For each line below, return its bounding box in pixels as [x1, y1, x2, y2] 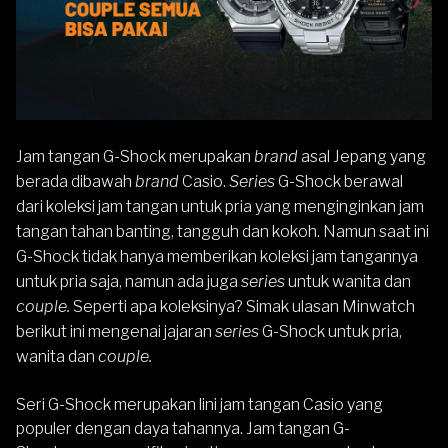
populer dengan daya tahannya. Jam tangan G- [16, 419, 350, 438]
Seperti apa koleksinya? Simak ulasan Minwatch [70, 297, 415, 316]
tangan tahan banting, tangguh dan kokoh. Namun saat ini [16, 222, 429, 241]
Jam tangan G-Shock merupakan [16, 147, 254, 166]
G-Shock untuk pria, [259, 322, 402, 341]
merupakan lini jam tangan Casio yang [114, 395, 383, 414]
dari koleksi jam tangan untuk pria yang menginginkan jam [16, 197, 424, 216]
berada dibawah [16, 172, 135, 191]
